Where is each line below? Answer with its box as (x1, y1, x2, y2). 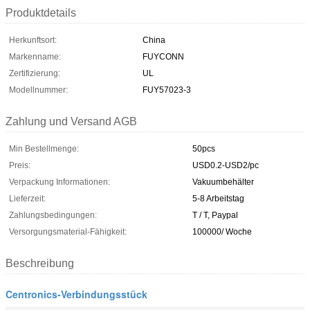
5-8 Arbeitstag (192, 193, 244, 203)
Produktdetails (6, 6, 76, 19)
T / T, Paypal (192, 210, 238, 220)
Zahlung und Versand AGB (6, 115, 137, 127)
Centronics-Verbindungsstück (6, 286, 147, 301)
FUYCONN (143, 51, 184, 62)
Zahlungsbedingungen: (9, 210, 97, 220)
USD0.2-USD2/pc (192, 160, 259, 170)
